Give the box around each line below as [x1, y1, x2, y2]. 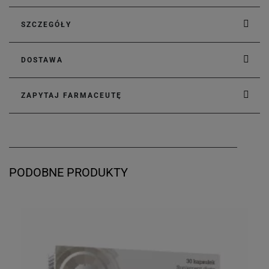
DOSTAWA [21, 56, 63, 64]
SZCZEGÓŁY [21, 20, 71, 29]
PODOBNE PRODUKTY [9, 165, 128, 180]
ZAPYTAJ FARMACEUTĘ [21, 91, 122, 100]
